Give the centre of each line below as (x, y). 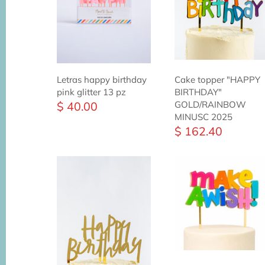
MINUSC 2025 (203, 117)
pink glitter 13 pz (92, 92)
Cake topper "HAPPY (217, 80)
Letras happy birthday (102, 80)
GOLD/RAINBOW (210, 105)
